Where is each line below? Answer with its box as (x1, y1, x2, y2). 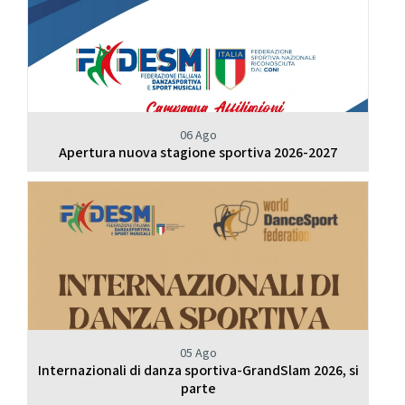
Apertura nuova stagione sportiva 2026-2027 (59, 143, 337, 163)
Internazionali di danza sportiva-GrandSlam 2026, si (37, 362, 359, 381)
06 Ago (179, 127, 217, 144)
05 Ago (179, 345, 217, 363)
